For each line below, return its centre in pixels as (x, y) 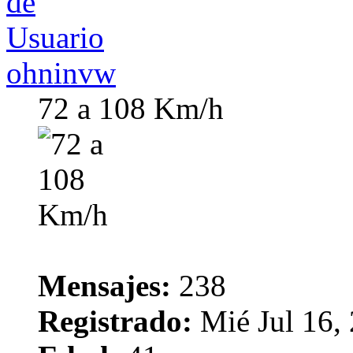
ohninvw (61, 73)
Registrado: (115, 321)
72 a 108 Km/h (131, 109)
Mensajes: (104, 286)
